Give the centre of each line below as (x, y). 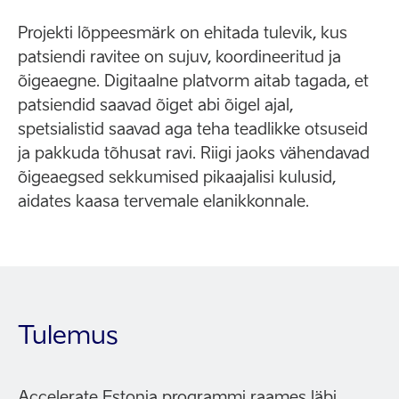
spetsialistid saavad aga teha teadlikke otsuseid (193, 128)
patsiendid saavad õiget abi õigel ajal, (155, 104)
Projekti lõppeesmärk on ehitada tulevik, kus (183, 32)
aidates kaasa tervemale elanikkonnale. (163, 200)
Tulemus (68, 334)
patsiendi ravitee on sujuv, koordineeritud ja (179, 56)
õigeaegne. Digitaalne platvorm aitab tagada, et (193, 80)
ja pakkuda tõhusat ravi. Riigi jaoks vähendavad (194, 152)
